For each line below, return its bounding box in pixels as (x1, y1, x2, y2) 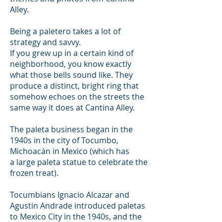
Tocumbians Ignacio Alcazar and (10, 189, 129, 200)
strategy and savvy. (10, 37, 81, 48)
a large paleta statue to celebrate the (10, 157, 148, 167)
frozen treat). (10, 167, 60, 178)
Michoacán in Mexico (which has (10, 146, 129, 157)
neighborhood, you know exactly (10, 58, 131, 69)
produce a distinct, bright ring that (10, 80, 139, 91)
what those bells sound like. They (10, 69, 133, 80)
